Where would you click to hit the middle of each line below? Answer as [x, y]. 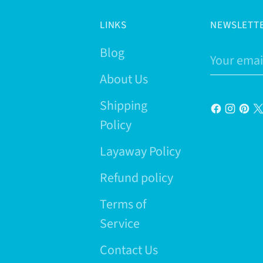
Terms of [123, 205]
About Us [124, 80]
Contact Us [129, 250]
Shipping [123, 106]
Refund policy [136, 178]
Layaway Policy [140, 152]
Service [119, 224]
